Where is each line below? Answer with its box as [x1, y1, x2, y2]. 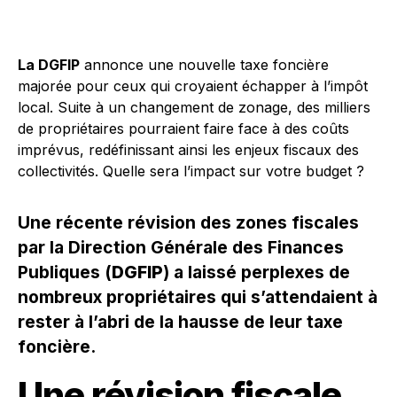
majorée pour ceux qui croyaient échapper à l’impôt [18, 77, 368, 95]
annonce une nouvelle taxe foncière [80, 56, 329, 74]
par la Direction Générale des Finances [18, 237, 344, 258]
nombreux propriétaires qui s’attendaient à [18, 286, 378, 307]
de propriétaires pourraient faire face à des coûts [18, 120, 349, 137]
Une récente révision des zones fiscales [18, 212, 359, 233]
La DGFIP [18, 56, 80, 74]
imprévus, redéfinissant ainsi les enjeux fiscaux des [18, 141, 359, 159]
